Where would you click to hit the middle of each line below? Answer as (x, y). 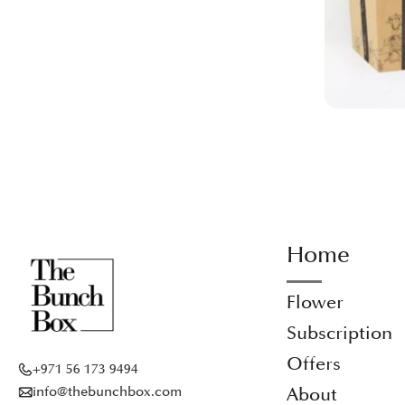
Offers (314, 364)
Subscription (340, 333)
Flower (316, 302)
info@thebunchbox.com (107, 392)
